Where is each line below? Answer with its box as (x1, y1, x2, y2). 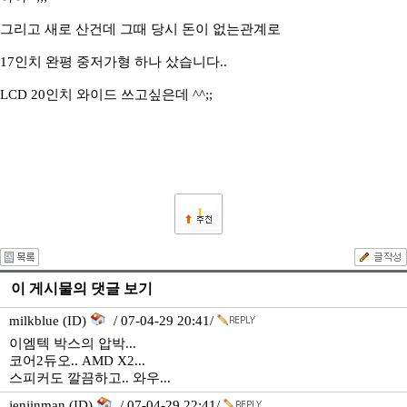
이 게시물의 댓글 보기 (11, 281, 153, 296)
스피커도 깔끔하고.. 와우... (9, 371, 171, 385)
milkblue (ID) (9, 313, 90, 328)
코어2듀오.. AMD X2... (9, 353, 145, 368)
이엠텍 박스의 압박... (9, 336, 136, 351)
